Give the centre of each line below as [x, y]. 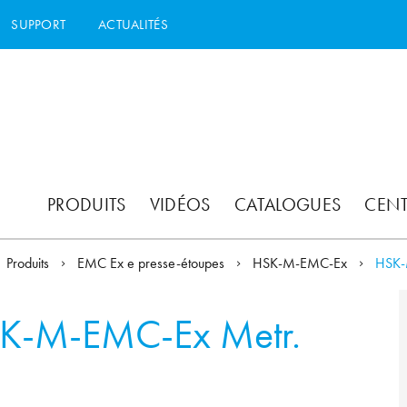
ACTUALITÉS [133, 24]
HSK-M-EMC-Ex [302, 263]
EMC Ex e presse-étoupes [152, 263]
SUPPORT [39, 24]
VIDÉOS [180, 204]
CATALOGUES [288, 204]
